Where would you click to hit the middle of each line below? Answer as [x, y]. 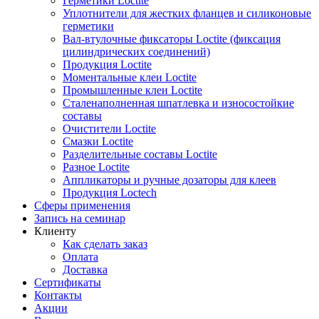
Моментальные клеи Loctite [130, 77]
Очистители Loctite [109, 129]
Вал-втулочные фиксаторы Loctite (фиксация [172, 39]
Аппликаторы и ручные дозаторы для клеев [169, 180]
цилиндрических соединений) [136, 52]
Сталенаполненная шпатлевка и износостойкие [178, 103]
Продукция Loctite [107, 64]
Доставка [85, 270]
